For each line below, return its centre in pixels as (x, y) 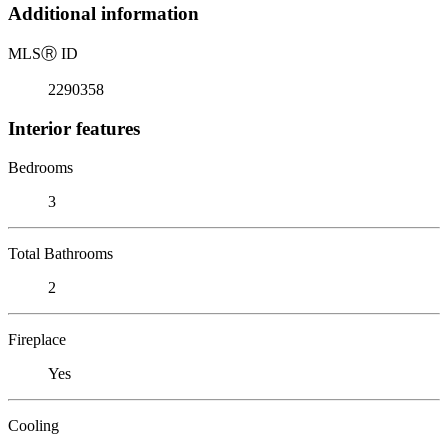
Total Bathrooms (60, 253)
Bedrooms (40, 167)
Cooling (33, 425)
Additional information (103, 14)
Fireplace (37, 339)
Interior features (74, 128)
